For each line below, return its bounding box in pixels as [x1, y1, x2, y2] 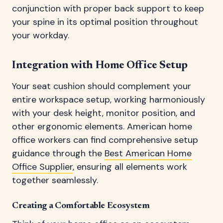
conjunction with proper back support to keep [12, 2, 204, 15]
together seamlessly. [12, 174, 98, 187]
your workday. [12, 29, 69, 42]
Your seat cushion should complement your [12, 80, 191, 93]
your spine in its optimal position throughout [12, 16, 198, 28]
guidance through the [12, 147, 105, 160]
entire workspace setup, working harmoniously [12, 94, 205, 106]
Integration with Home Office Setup [12, 60, 188, 72]
